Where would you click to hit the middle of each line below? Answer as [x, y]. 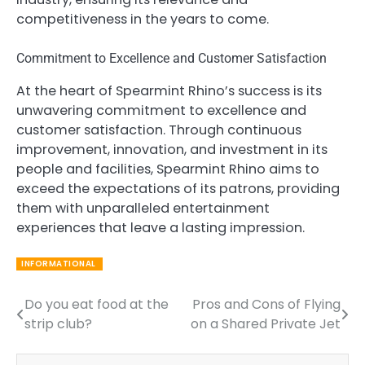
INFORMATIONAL [59, 264]
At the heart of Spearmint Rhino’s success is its [169, 91]
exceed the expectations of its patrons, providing [178, 189]
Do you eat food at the [97, 304]
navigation [61, 338]
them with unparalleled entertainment [143, 209]
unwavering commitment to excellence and [161, 111]
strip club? [58, 323]
